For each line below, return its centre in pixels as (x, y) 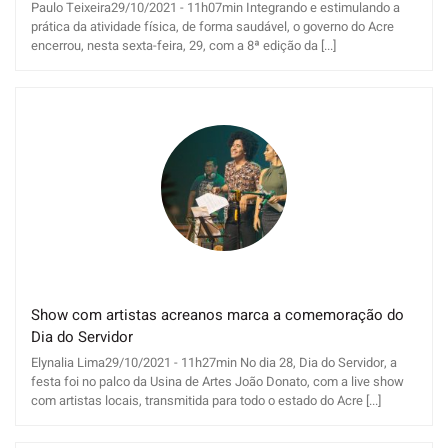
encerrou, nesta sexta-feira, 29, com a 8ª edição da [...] (183, 46)
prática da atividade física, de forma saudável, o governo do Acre (212, 27)
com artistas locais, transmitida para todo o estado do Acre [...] (206, 401)
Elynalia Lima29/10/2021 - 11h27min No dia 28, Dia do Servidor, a (214, 363)
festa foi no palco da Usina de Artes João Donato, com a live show (217, 382)
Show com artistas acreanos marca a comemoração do (217, 315)
